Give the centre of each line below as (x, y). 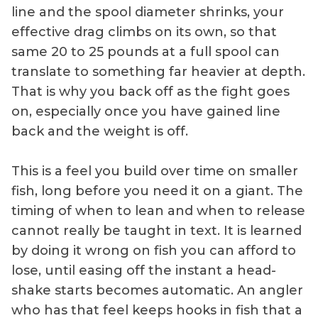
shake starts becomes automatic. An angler (157, 291)
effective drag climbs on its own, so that (144, 32)
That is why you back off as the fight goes (150, 92)
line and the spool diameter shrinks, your (148, 12)
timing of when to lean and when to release (158, 211)
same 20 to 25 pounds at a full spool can (146, 52)
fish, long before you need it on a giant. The (157, 191)
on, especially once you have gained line (146, 112)
